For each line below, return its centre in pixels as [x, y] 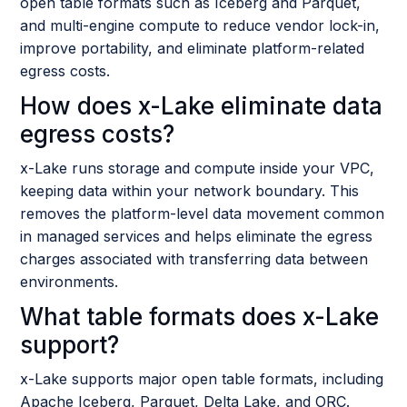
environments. [69, 281]
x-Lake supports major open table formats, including [202, 378]
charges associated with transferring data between [194, 258]
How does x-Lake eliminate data [202, 105]
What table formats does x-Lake [200, 316]
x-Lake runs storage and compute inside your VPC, [198, 168]
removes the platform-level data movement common [203, 213]
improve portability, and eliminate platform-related [193, 48]
